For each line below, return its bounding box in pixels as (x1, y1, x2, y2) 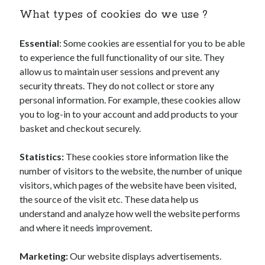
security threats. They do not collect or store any (20, 80, 215, 91)
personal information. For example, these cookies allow (20, 94, 241, 105)
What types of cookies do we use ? (20, 8, 208, 22)
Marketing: (20, 250, 69, 261)
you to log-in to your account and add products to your (20, 108, 239, 119)
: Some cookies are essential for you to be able (59, 37, 245, 49)
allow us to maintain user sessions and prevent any (20, 66, 220, 77)
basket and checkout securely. (20, 122, 141, 134)
